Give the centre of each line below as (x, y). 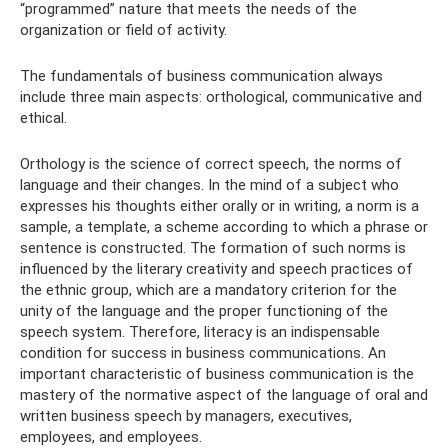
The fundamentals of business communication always (201, 76)
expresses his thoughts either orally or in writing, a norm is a (219, 206)
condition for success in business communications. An (203, 353)
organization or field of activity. (123, 30)
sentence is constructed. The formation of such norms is (213, 248)
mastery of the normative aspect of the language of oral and (224, 395)
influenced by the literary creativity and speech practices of (216, 269)
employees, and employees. (111, 437)
